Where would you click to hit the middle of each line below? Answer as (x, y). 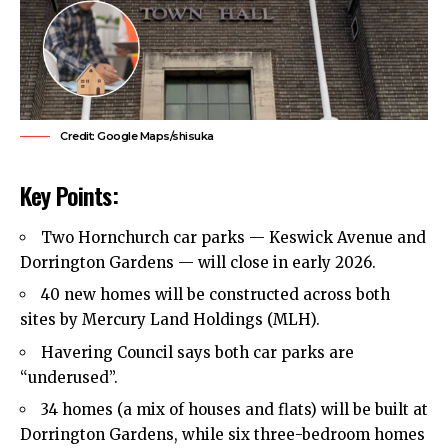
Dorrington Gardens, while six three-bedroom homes (222, 435)
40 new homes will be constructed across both (215, 295)
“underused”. (69, 377)
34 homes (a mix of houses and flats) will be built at (234, 410)
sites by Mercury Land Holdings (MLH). (170, 320)
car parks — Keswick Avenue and (297, 237)
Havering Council (107, 352)
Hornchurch (123, 237)
